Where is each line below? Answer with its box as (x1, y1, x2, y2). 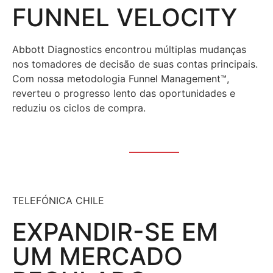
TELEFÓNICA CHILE (12, 194, 104, 207)
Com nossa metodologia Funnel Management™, (12, 72, 229, 85)
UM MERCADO (12, 241, 183, 271)
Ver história (29, 136, 93, 147)
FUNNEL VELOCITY (12, 2, 237, 32)
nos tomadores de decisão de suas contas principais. (12, 57, 258, 70)
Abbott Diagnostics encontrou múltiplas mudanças (12, 43, 246, 55)
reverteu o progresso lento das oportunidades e (12, 87, 235, 99)
